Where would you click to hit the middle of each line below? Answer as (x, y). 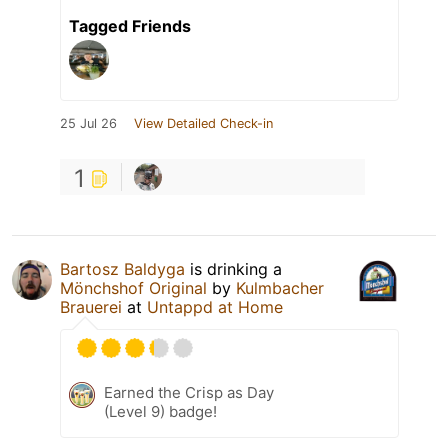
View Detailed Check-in (203, 123)
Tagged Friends (130, 25)
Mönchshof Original (133, 287)
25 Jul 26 (88, 123)
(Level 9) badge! (160, 411)
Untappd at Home (215, 306)
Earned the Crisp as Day (189, 392)
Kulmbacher (280, 287)
